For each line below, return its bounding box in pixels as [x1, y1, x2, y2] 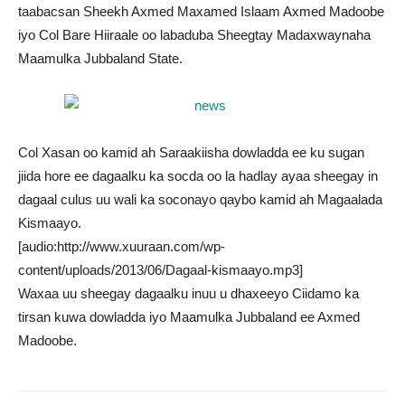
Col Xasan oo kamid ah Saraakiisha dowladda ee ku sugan [18, 145, 364, 160]
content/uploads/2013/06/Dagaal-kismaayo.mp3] [18, 262, 303, 278]
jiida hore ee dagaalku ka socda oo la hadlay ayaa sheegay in [18, 168, 378, 184]
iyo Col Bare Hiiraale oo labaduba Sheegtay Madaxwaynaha [18, 27, 371, 42]
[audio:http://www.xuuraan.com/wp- [18, 239, 225, 254]
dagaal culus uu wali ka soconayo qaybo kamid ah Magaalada [18, 192, 382, 207]
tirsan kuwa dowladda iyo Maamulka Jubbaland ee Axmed [18, 309, 360, 325]
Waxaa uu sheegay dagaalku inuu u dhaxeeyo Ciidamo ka [18, 286, 359, 301]
